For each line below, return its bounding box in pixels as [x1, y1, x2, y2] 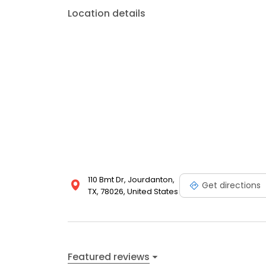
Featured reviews [68, 249, 150, 264]
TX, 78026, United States [88, 186, 178, 198]
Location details [68, 7, 145, 21]
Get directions [202, 179, 261, 191]
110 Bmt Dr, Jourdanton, [88, 174, 175, 186]
